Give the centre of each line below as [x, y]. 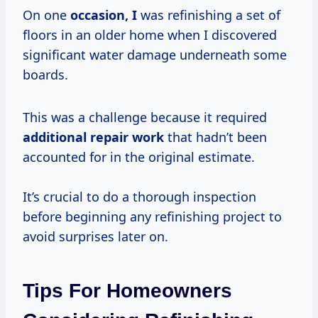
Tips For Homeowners [127, 290]
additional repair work [93, 137]
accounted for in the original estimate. [139, 157]
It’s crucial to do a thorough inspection [139, 196]
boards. [45, 74]
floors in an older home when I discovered [150, 34]
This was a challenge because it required [145, 117]
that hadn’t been [215, 137]
